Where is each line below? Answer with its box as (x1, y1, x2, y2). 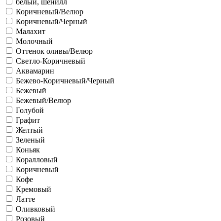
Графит (16, 115, 40, 124)
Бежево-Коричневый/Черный (16, 76, 114, 85)
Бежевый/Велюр (16, 96, 71, 105)
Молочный (16, 37, 53, 45)
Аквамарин (16, 66, 54, 75)
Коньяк (16, 145, 40, 154)
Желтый (16, 125, 43, 134)
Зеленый (16, 135, 45, 144)
